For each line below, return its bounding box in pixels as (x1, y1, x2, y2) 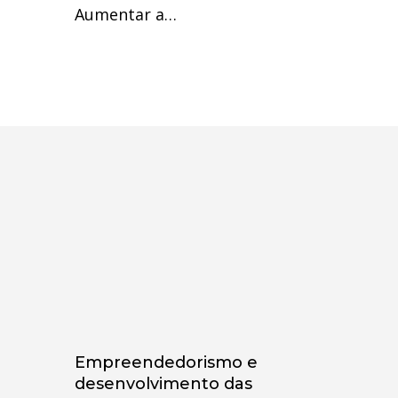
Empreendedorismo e (74, 353, 258, 372)
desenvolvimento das (74, 374, 252, 394)
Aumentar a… (74, 4, 177, 25)
